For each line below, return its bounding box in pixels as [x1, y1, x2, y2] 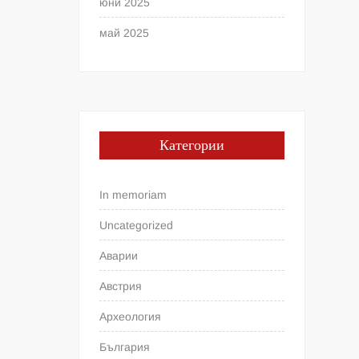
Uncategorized [99, 218, 174, 232]
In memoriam [99, 188, 167, 201]
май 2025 [99, 26, 150, 39]
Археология [99, 309, 162, 323]
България [99, 340, 151, 353]
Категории [159, 134, 225, 156]
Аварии [99, 248, 139, 262]
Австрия [99, 279, 143, 292]
